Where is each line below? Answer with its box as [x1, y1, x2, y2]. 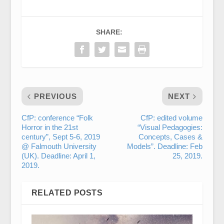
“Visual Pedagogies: [137, 123, 203, 131]
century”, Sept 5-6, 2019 [21, 132, 100, 141]
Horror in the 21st [21, 123, 78, 131]
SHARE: [96, 28, 123, 36]
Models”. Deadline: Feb [127, 142, 203, 150]
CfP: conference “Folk [21, 113, 93, 122]
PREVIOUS [33, 92, 77, 100]
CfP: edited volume [140, 113, 203, 122]
